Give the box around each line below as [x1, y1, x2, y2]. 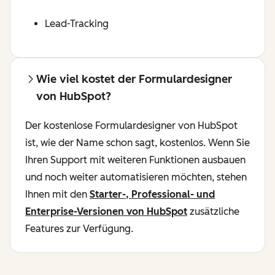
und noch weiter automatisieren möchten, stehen [25, 171, 247, 184]
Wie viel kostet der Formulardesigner [36, 72, 232, 87]
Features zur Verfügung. [25, 223, 133, 235]
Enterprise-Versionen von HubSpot [25, 206, 187, 218]
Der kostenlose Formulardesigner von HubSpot [25, 120, 238, 132]
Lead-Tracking [45, 18, 109, 30]
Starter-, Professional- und [90, 188, 215, 201]
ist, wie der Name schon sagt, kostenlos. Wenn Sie [25, 137, 250, 149]
